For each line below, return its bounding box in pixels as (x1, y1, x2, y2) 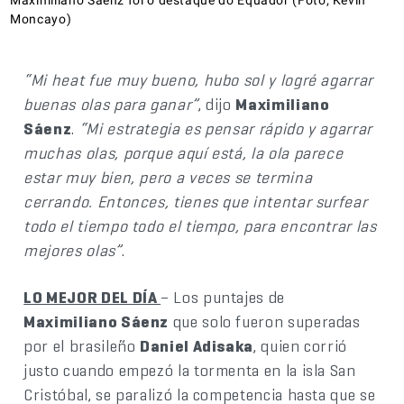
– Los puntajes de (161, 286, 285, 308)
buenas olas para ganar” (23, 93, 198, 115)
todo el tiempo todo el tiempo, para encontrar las (23, 215, 377, 236)
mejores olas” (23, 239, 122, 261)
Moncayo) (10, 11, 72, 26)
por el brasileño (23, 335, 141, 356)
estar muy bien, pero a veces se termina (23, 166, 313, 188)
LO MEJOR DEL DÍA (23, 286, 161, 308)
